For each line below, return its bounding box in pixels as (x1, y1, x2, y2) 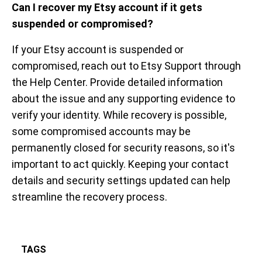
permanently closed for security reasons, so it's (12, 142, 235, 154)
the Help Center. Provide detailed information (12, 76, 223, 88)
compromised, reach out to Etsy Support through (12, 60, 241, 72)
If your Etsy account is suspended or (12, 43, 184, 56)
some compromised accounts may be (12, 125, 191, 137)
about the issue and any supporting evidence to (12, 92, 235, 105)
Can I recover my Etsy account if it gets (12, 1, 202, 13)
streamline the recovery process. (12, 191, 167, 203)
